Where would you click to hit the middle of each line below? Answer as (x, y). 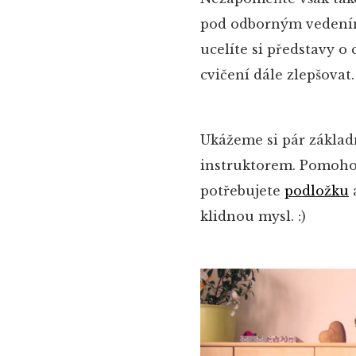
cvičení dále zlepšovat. (277, 75)
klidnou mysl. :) (253, 216)
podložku (317, 191)
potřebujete (242, 191)
